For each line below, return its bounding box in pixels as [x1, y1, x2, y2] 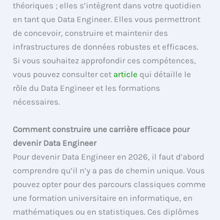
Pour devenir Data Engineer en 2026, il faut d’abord [13, 151, 205, 162]
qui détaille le [137, 69, 192, 80]
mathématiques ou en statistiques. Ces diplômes [13, 206, 199, 217]
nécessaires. [13, 97, 60, 107]
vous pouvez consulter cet [13, 69, 114, 80]
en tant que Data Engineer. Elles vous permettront [13, 14, 201, 25]
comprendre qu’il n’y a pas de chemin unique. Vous [13, 165, 205, 175]
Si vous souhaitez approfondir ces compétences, [13, 55, 196, 66]
